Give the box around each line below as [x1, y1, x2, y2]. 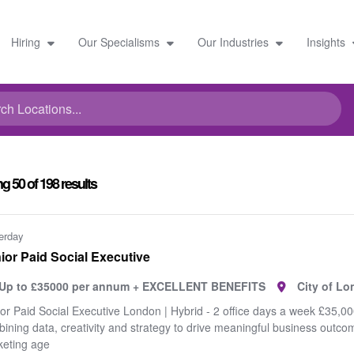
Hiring [10, 33, 43, 50]
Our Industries [197, 33, 272, 50]
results [61, 173, 96, 194]
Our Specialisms [77, 33, 163, 50]
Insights [306, 33, 348, 50]
